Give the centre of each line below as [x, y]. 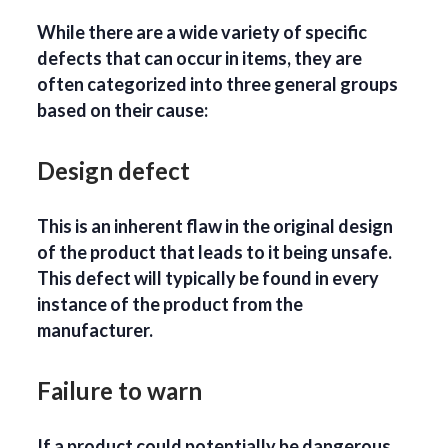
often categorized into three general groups [218, 84]
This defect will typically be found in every [208, 278]
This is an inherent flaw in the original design [215, 226]
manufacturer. [95, 330]
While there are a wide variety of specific [202, 32]
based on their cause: [123, 110]
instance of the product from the [170, 304]
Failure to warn [120, 391]
